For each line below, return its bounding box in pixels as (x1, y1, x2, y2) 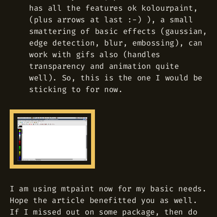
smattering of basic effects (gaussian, (29, 26, 207, 36)
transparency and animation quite (29, 61, 179, 71)
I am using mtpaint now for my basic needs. (10, 183, 207, 194)
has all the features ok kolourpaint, (29, 2, 198, 13)
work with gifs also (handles (29, 49, 161, 60)
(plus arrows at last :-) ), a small (29, 14, 193, 25)
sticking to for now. (29, 84, 123, 94)
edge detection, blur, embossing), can (29, 37, 203, 48)
